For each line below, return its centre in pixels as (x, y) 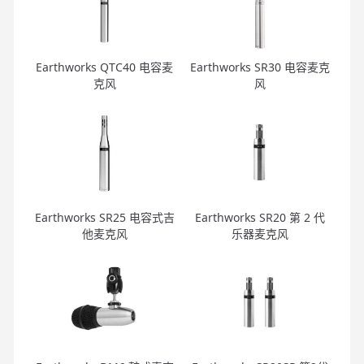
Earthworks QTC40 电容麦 (104, 67)
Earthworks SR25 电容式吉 (104, 217)
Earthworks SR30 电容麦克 (260, 67)
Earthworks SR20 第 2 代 (260, 217)
